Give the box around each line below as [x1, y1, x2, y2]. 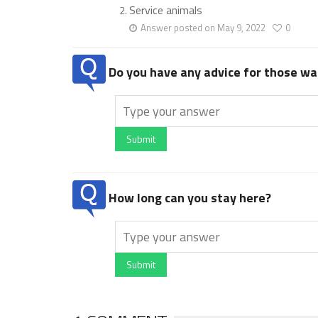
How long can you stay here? [106, 188, 271, 208]
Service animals [129, 1, 202, 19]
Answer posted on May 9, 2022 [141, 21, 265, 35]
